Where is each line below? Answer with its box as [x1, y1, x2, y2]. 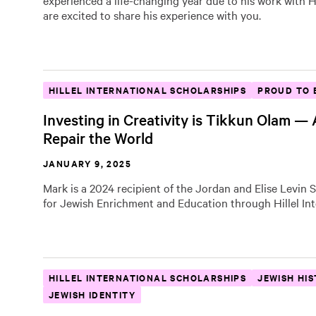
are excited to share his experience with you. [43, 7, 264, 23]
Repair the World [43, 128, 153, 147]
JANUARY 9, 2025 [43, 157, 131, 170]
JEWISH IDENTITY [49, 288, 135, 301]
